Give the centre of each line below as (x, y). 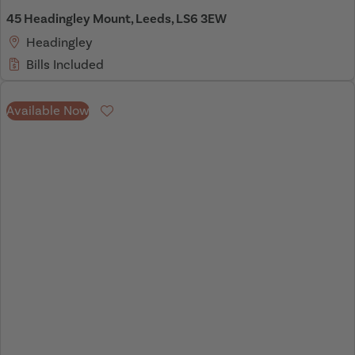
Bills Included (65, 65)
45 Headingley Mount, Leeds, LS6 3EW (116, 19)
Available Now (48, 111)
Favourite (134, 119)
